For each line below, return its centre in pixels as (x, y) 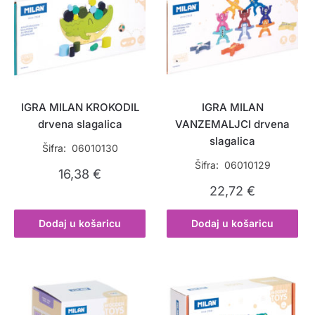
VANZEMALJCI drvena (233, 124)
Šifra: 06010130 (80, 148)
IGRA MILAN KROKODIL (80, 107)
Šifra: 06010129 (232, 165)
